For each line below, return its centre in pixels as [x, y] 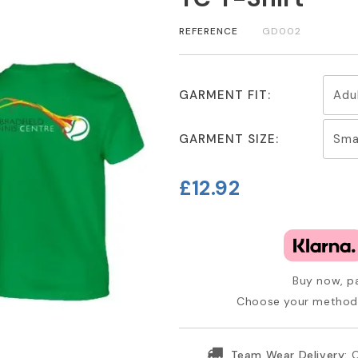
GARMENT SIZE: [229, 139]
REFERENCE [208, 32]
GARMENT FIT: [225, 95]
